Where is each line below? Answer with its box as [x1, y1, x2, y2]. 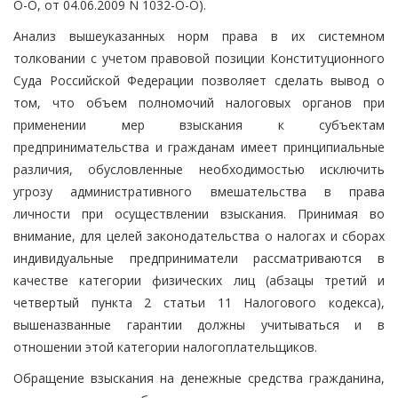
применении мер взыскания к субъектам [13, 115, 385, 133]
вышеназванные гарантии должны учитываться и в [13, 315, 385, 333]
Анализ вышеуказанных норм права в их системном [13, 27, 385, 44]
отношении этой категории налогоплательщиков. [13, 338, 317, 355]
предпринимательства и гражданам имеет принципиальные [13, 138, 385, 155]
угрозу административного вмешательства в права [13, 182, 385, 200]
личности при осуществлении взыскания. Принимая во [13, 204, 385, 222]
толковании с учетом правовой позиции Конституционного [13, 49, 385, 67]
